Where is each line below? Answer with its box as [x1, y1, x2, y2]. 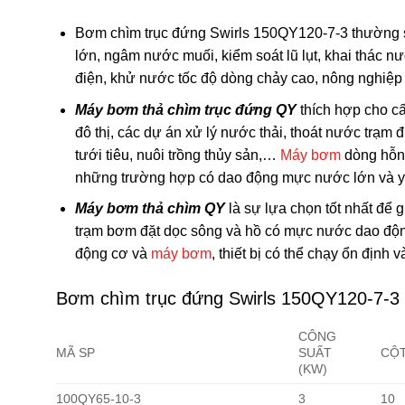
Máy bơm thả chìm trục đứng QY [74, 101, 300, 118]
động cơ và [74, 246, 151, 262]
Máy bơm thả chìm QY [74, 201, 229, 217]
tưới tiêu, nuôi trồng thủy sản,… [74, 146, 280, 163]
